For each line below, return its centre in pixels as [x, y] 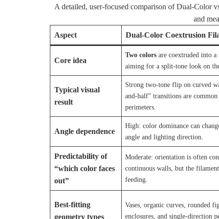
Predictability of [80, 156]
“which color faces [84, 169]
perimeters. [141, 107]
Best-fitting [72, 205]
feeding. [137, 180]
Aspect [65, 35]
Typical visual [77, 90]
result [63, 102]
